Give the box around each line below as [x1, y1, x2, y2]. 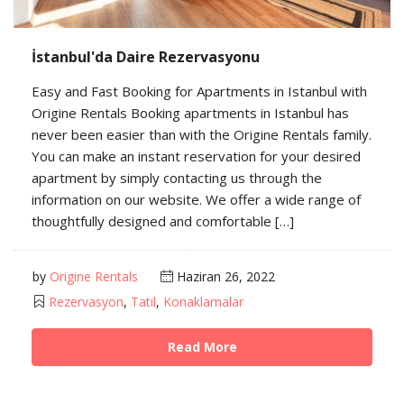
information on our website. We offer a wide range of [32, 189, 361, 208]
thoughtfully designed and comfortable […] [32, 211, 294, 230]
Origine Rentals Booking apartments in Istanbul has [32, 103, 349, 122]
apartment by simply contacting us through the [32, 168, 322, 187]
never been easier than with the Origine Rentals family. [32, 124, 372, 143]
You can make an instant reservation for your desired [32, 146, 361, 165]
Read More [167, 337, 237, 355]
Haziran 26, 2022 [173, 267, 275, 285]
